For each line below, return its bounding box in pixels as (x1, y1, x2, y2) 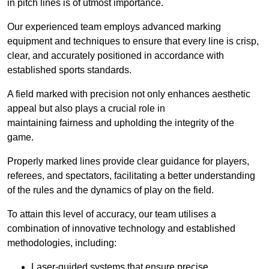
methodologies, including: (7, 238, 116, 249)
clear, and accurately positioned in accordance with (7, 50, 224, 61)
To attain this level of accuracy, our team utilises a (7, 209, 216, 220)
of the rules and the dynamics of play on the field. (7, 185, 214, 196)
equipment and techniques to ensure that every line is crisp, (7, 36, 259, 47)
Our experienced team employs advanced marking (7, 22, 221, 32)
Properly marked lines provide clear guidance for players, (7, 156, 249, 167)
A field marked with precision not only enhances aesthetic (7, 89, 250, 100)
